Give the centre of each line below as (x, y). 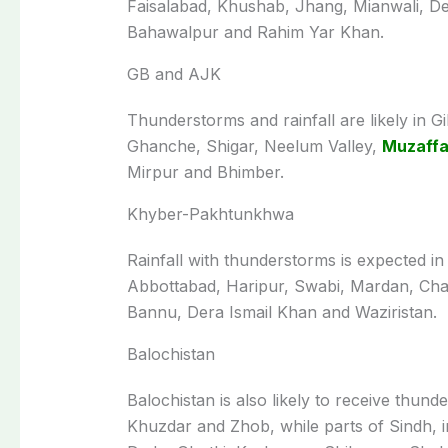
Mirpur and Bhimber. (205, 171)
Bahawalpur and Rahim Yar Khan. (255, 31)
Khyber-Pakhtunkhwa (210, 213)
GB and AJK (173, 73)
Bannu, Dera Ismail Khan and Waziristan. (281, 311)
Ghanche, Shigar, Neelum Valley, (254, 145)
